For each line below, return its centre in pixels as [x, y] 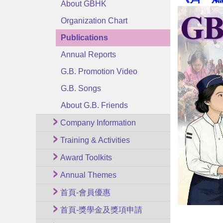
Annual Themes [88, 175]
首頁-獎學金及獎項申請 [101, 210]
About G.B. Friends [94, 105]
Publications [84, 38]
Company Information [98, 123]
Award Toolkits [86, 158]
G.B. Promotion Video [99, 71]
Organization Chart [94, 21]
